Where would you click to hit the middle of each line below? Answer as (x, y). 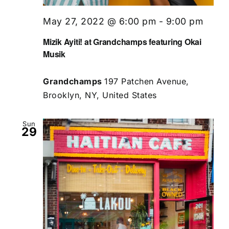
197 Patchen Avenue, (147, 82)
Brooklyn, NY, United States (100, 95)
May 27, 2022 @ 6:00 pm (99, 21)
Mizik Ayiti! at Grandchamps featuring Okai (122, 42)
